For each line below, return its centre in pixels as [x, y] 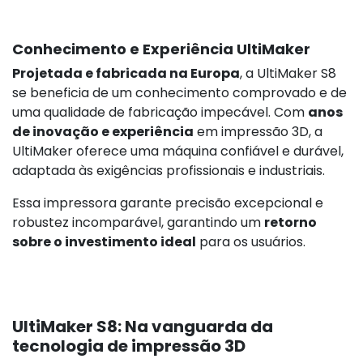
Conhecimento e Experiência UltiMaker [161, 49]
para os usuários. [251, 241]
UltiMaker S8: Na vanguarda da [143, 326]
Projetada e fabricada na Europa [126, 73]
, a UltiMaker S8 [288, 73]
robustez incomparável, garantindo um [138, 222]
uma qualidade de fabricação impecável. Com [160, 112]
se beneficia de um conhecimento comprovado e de [179, 92]
